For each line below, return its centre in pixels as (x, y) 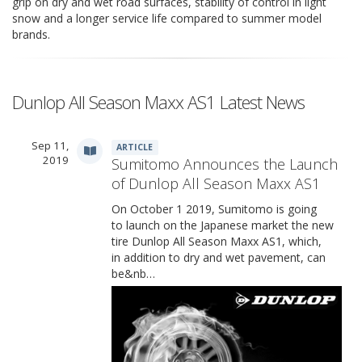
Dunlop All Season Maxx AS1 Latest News (158, 102)
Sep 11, (50, 145)
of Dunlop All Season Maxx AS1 (216, 183)
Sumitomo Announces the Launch (225, 164)
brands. (31, 34)
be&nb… (133, 274)
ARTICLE (135, 147)
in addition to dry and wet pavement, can (219, 257)
